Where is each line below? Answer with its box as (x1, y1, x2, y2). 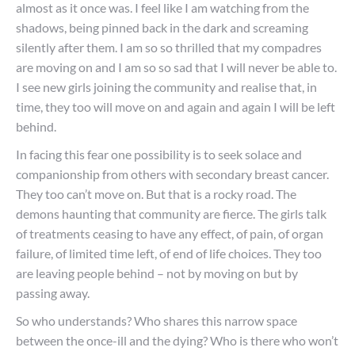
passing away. (16, 285, 90, 300)
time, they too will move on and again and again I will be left (16, 99, 335, 114)
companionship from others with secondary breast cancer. (16, 166, 329, 181)
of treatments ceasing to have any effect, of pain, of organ (16, 226, 323, 241)
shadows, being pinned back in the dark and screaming (16, 20, 308, 35)
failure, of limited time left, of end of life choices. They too (16, 246, 322, 261)
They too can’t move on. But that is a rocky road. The (16, 186, 296, 201)
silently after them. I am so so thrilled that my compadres (16, 40, 322, 55)
